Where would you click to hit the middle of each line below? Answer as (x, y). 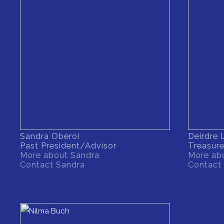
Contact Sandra (52, 165)
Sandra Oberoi (50, 136)
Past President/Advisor (68, 146)
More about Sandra (60, 155)
